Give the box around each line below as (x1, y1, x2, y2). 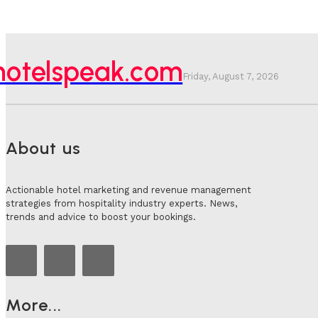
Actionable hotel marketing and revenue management (6, 184, 251, 195)
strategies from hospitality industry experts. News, (6, 197, 237, 209)
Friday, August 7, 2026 (182, 70, 280, 82)
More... (6, 294, 62, 315)
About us (6, 137, 81, 158)
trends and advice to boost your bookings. (6, 211, 196, 222)
